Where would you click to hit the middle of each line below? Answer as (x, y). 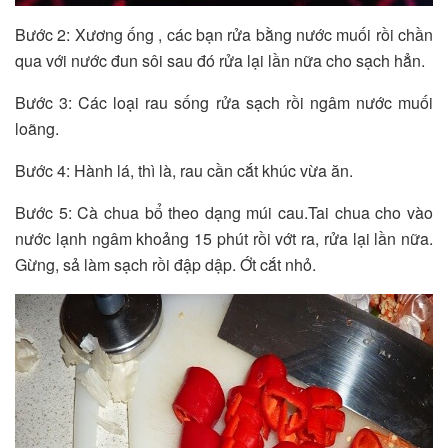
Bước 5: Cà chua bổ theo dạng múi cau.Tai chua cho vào (224, 212)
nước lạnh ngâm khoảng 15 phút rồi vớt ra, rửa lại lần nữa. (224, 238)
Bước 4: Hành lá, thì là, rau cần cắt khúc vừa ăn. (184, 170)
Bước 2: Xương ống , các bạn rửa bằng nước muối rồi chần (224, 34)
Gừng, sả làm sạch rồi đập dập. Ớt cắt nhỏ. (165, 264)
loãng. (37, 128)
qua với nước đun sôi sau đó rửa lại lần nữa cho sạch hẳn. (220, 60)
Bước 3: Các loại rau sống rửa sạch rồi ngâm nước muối (224, 102)
